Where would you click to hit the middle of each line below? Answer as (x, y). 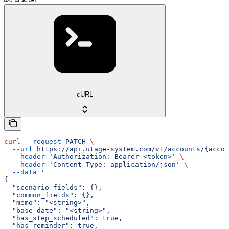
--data (20, 172)
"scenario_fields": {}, (53, 188)
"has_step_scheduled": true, (63, 218)
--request (41, 142)
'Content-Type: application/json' (112, 165)
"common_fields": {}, (49, 195)
